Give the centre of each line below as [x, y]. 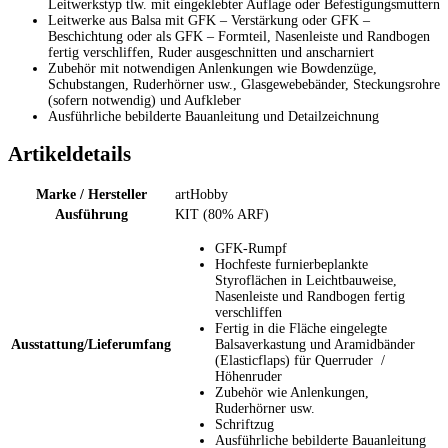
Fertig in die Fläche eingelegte [301, 329]
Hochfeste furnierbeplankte [291, 265]
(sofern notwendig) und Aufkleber [144, 100]
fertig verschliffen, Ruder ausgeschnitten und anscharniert [211, 52]
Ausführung [91, 215]
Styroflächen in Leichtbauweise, [306, 281]
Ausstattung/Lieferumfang [91, 345]
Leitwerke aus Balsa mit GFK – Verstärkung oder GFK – [209, 20]
